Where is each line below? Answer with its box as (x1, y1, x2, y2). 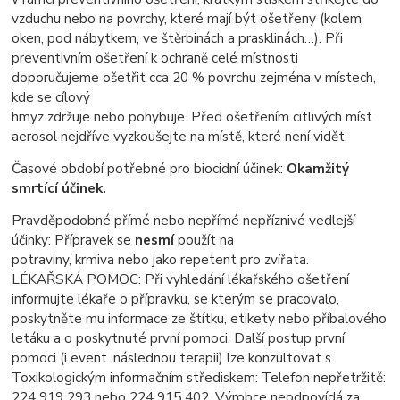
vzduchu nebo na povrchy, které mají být (12, 9, 261, 29)
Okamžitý (287, 159, 350, 179)
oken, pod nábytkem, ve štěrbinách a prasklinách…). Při (12, 29, 344, 48)
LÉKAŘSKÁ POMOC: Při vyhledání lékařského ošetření (12, 270, 350, 289)
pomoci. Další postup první (183, 329, 346, 348)
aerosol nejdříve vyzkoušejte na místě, (12, 127, 249, 146)
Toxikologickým (12, 368, 111, 387)
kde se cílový (12, 87, 91, 107)
